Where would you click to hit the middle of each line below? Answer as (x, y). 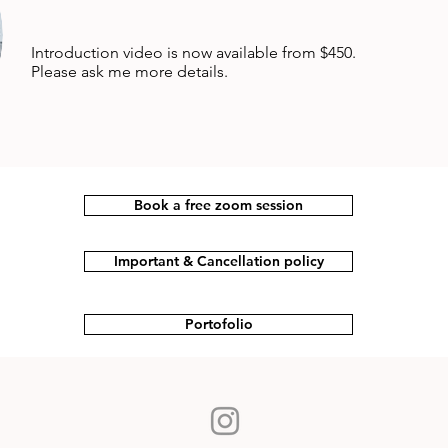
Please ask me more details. (129, 71)
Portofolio (218, 324)
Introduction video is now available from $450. (193, 52)
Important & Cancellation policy (218, 261)
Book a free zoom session (218, 205)
